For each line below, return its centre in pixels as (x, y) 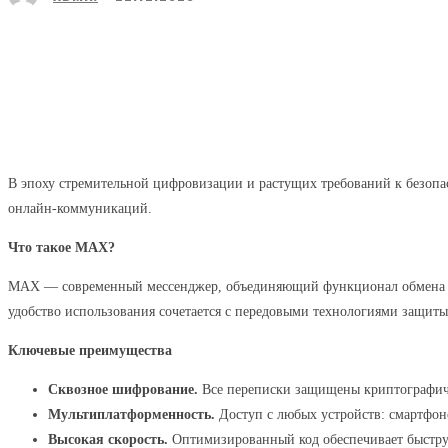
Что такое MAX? (61, 247)
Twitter (372, 49)
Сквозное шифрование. (123, 389)
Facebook (264, 49)
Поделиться (121, 49)
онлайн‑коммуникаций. (80, 208)
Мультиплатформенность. (131, 414)
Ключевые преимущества (90, 350)
